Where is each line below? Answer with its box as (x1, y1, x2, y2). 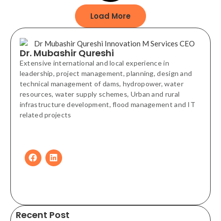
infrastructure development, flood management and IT (19, 100, 196, 109)
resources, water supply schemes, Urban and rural (19, 89, 180, 98)
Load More (90, 10, 131, 21)
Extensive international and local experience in (19, 58, 169, 67)
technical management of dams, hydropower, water (19, 79, 184, 88)
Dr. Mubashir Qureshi (19, 46, 114, 59)
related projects (19, 110, 72, 119)
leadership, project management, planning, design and (19, 69, 192, 77)
